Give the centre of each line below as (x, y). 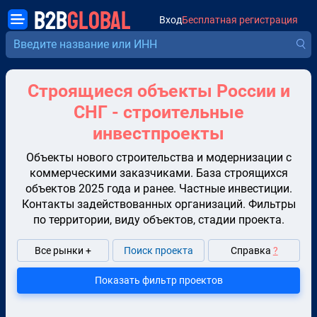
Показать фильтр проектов (158, 280)
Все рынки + (63, 250)
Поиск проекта (158, 250)
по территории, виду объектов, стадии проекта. (158, 220)
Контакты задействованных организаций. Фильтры (158, 204)
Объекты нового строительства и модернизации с (158, 158)
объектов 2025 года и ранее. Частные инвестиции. (158, 189)
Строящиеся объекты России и (158, 91)
